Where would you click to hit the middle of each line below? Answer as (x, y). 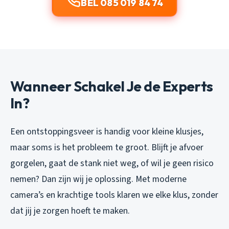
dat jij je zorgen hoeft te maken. (70, 211)
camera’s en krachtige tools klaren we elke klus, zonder (114, 195)
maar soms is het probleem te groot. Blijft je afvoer (107, 147)
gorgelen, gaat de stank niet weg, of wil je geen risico (112, 163)
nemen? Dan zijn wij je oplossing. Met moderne (98, 179)
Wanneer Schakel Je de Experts (112, 86)
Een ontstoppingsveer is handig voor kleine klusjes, (107, 131)
